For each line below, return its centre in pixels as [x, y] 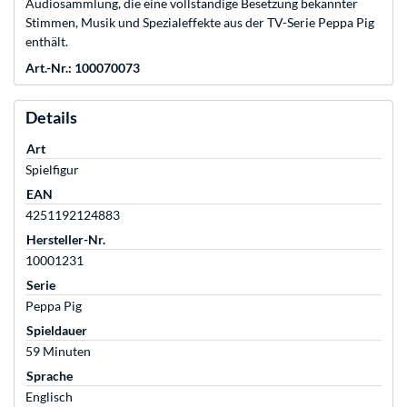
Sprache [50, 376]
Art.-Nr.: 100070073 [83, 68]
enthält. [47, 42]
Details [51, 118]
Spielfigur [52, 170]
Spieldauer [57, 331]
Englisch [49, 397]
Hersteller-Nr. [66, 240]
